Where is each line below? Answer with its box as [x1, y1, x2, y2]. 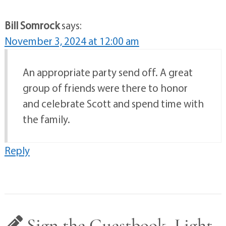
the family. [22, 112, 70, 126]
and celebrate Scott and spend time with [22, 97, 204, 110]
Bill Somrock [4, 19, 60, 32]
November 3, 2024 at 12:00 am [4, 34, 139, 48]
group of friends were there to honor [22, 81, 188, 95]
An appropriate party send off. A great [22, 66, 193, 79]
